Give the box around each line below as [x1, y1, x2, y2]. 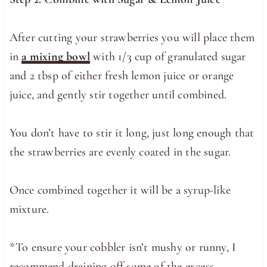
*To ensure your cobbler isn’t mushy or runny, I [9, 240, 237, 255]
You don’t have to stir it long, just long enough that [9, 126, 254, 141]
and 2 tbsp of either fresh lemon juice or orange [9, 69, 234, 83]
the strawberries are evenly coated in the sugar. [9, 145, 231, 160]
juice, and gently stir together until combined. [9, 88, 227, 103]
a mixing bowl [21, 49, 91, 64]
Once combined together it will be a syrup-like [9, 183, 231, 198]
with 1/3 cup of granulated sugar [90, 49, 246, 64]
